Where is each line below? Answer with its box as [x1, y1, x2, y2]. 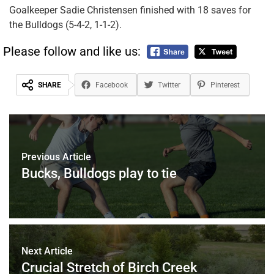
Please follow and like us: [3, 43, 141, 59]
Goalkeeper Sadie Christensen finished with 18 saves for [9, 4, 251, 16]
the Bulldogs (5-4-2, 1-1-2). [9, 18, 122, 31]
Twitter [157, 80, 180, 89]
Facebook [95, 80, 128, 89]
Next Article [21, 245, 73, 257]
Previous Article [21, 151, 91, 163]
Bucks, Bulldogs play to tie [21, 166, 177, 182]
